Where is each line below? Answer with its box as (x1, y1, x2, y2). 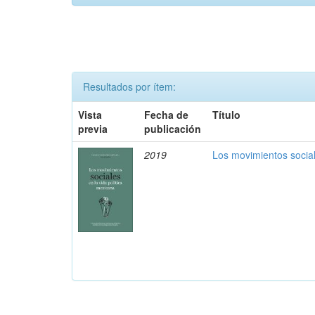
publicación (144, 122, 202, 136)
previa (78, 122, 108, 136)
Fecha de (144, 108, 189, 122)
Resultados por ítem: (83, 79, 176, 94)
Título (212, 108, 241, 122)
